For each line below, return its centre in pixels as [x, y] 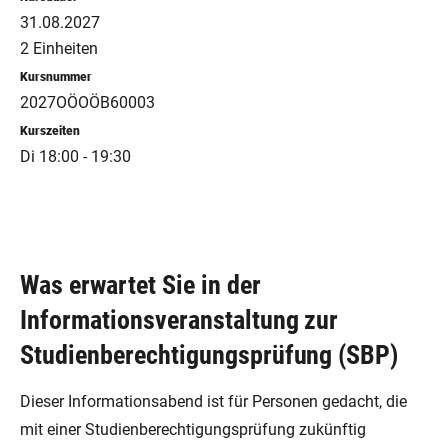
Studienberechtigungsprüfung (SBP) [209, 355]
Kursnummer [56, 77]
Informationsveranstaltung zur [179, 320]
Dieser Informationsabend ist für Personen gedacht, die [213, 401]
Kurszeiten [50, 131]
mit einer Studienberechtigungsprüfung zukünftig [193, 429]
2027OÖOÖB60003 [87, 102]
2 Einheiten [59, 48]
